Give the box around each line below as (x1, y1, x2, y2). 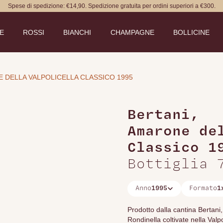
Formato (189, 185, 217, 192)
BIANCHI (63, 28, 92, 36)
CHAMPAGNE (110, 28, 154, 36)
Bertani (127, 108, 190, 123)
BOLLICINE (173, 28, 210, 36)
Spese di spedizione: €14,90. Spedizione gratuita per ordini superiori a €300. (7, 2, 216, 9)
